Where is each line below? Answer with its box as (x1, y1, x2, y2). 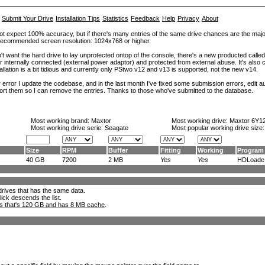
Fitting (160, 147, 181, 154)
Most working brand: (31, 117, 91, 124)
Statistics (102, 15, 128, 22)
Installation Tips (56, 15, 100, 22)
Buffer (108, 147, 128, 154)
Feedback (131, 15, 160, 22)
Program (237, 147, 264, 154)
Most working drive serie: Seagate (31, 124, 128, 131)
